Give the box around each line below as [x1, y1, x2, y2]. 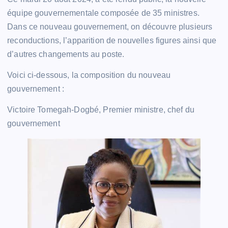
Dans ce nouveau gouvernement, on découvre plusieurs [7, 22, 213, 32]
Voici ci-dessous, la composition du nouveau [7, 71, 171, 80]
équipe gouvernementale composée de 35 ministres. [7, 9, 199, 18]
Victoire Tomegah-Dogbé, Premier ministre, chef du [7, 105, 194, 115]
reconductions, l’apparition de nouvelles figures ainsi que [7, 36, 217, 45]
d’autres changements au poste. [7, 50, 125, 59]
